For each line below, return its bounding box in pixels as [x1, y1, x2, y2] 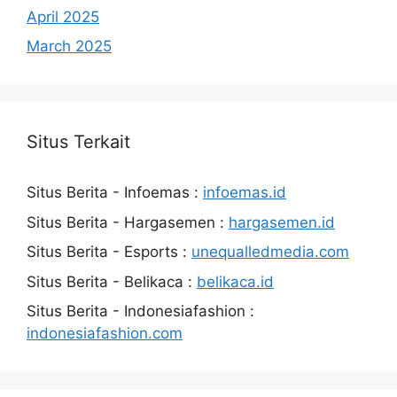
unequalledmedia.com [191, 243, 349, 261]
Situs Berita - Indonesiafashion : [27, 302, 254, 321]
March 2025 [27, 37, 112, 56]
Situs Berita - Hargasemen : [27, 213, 229, 231]
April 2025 [27, 7, 99, 26]
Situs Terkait [27, 131, 130, 153]
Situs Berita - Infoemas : [27, 183, 203, 202]
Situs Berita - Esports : [27, 243, 191, 261]
